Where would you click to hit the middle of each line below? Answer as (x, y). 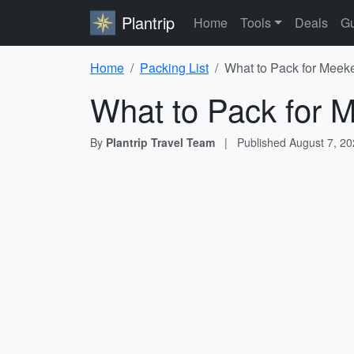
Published (263, 142)
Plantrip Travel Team (160, 142)
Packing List (174, 68)
